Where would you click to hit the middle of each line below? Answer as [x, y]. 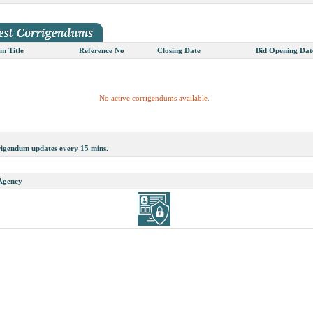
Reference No [102, 50]
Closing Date [179, 50]
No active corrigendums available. [154, 92]
